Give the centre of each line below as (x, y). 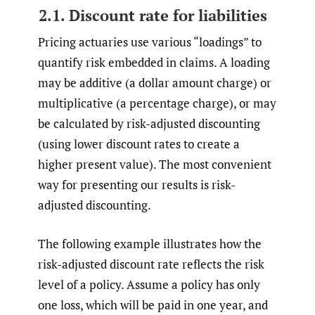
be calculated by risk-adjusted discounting (149, 124)
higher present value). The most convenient (155, 165)
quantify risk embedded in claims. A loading (154, 63)
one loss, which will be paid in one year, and (153, 304)
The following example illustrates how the (150, 243)
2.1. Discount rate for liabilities (153, 15)
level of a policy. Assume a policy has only (149, 284)
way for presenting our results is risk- (137, 185)
